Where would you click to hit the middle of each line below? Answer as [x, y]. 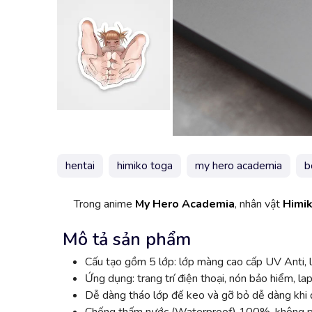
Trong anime [104, 204]
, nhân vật [259, 204]
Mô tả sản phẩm [127, 240]
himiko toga [145, 166]
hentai [80, 166]
